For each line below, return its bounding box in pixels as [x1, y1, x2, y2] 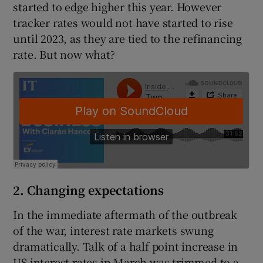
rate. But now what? [13, 46, 115, 62]
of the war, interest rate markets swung [13, 222, 214, 238]
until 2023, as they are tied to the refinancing [13, 31, 242, 46]
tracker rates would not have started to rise [13, 15, 233, 31]
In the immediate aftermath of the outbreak [13, 207, 238, 222]
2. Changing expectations [13, 181, 164, 199]
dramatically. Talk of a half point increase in [13, 238, 238, 254]
